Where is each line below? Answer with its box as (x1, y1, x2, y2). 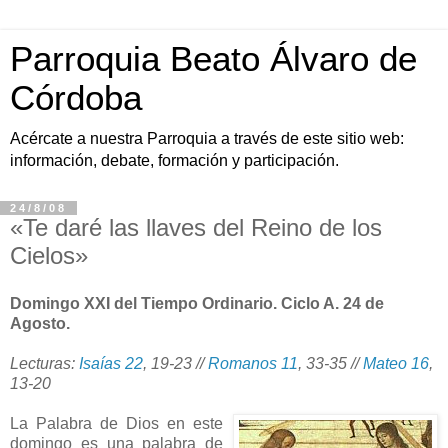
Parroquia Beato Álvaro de (10, 40, 417, 78)
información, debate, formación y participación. (10, 152, 339, 169)
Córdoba (10, 79, 142, 117)
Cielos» (10, 242, 88, 269)
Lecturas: (10, 354, 79, 372)
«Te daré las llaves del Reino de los (10, 214, 382, 241)
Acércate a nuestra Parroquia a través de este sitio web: (10, 130, 404, 147)
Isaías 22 (79, 354, 143, 372)
